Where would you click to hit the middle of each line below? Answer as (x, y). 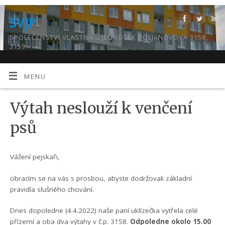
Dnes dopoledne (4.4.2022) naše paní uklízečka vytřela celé (104, 210)
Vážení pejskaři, (35, 157)
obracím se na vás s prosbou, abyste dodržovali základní (101, 178)
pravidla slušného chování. (52, 189)
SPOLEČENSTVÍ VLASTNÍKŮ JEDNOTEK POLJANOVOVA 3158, (109, 37)
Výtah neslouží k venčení (101, 108)
